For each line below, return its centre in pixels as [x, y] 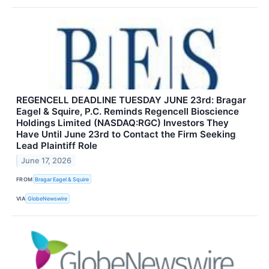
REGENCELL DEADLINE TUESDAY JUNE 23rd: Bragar [131, 100]
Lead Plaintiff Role [57, 146]
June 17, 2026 [47, 161]
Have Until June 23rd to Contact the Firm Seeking [126, 134]
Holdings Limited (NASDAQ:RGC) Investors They [122, 123]
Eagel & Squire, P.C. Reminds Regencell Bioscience [128, 112]
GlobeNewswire [48, 199]
